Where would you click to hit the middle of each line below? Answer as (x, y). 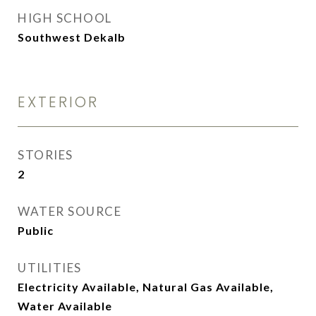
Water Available (65, 306)
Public (36, 230)
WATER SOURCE (69, 211)
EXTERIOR (58, 102)
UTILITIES (50, 268)
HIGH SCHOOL (65, 18)
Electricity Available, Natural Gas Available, (146, 287)
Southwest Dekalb (72, 37)
